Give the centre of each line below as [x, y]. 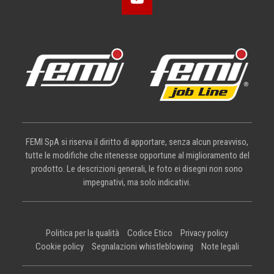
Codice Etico [150, 233]
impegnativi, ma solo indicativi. [137, 183]
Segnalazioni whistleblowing [142, 247]
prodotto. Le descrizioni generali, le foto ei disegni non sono [137, 169]
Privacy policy [204, 233]
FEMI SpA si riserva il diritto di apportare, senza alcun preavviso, [137, 142]
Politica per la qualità [83, 233]
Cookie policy [59, 247]
